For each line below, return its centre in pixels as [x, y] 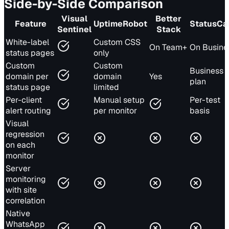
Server [18, 168]
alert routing [28, 111]
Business [207, 71]
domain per [27, 76]
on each [20, 145]
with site [21, 190]
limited [106, 87]
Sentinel [74, 29]
